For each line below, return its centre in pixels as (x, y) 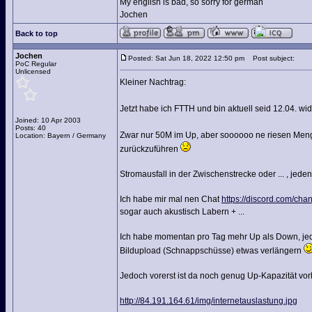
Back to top (37, 33)
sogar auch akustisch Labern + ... (182, 212)
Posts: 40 (31, 128)
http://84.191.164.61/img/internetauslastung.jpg (209, 301)
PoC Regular (36, 64)
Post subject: (271, 58)
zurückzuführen (150, 149)
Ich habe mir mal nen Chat (171, 199)
